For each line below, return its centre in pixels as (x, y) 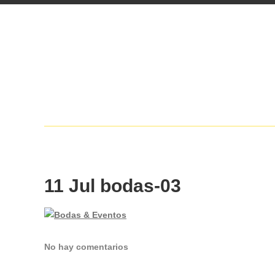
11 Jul (70, 186)
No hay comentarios (86, 247)
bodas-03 (138, 186)
